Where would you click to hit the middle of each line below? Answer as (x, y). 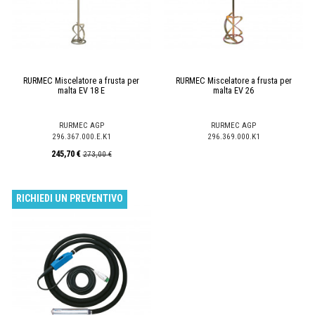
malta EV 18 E (82, 91)
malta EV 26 (234, 91)
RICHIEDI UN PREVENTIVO (69, 198)
